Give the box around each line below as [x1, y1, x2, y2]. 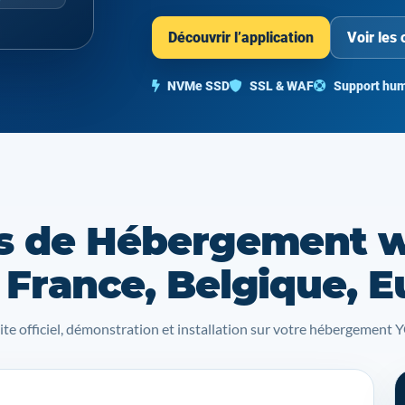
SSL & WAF [247, 79, 314, 93]
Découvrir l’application [168, 28, 314, 46]
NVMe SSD [165, 79, 230, 93]
